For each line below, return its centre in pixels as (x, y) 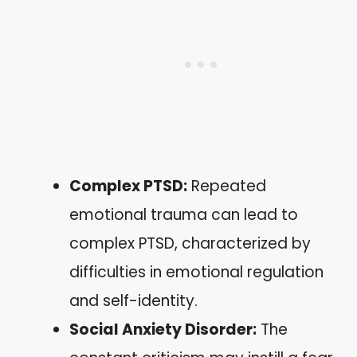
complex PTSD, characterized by (190, 243)
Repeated (227, 186)
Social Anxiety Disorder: (163, 329)
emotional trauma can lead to (184, 214)
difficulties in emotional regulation (196, 272)
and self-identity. (133, 300)
